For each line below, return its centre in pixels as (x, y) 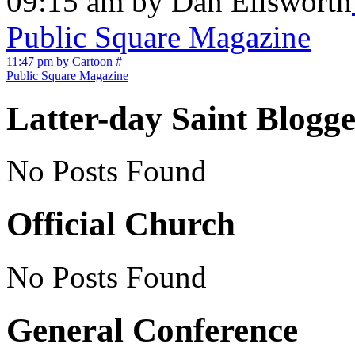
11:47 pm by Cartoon (59, 61)
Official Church (121, 224)
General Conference (152, 330)
